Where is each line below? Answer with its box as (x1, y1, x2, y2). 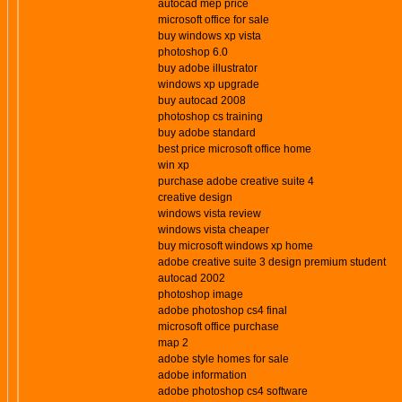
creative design (158, 191, 232, 204)
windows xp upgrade (158, 78, 259, 91)
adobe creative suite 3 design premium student (158, 256, 386, 268)
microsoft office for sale (158, 13, 269, 26)
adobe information (158, 369, 247, 381)
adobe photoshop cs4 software (158, 385, 308, 398)
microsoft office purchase (158, 320, 279, 333)
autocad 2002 (158, 272, 225, 284)
